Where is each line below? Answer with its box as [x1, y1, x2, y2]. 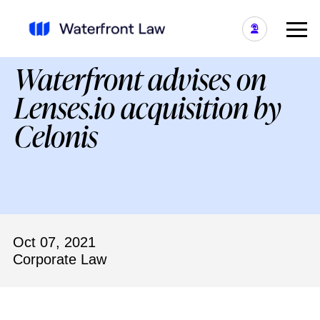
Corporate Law [13, 251, 106, 267]
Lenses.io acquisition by [14, 88, 281, 126]
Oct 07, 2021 [13, 234, 96, 250]
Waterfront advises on [14, 59, 266, 98]
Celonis [14, 116, 98, 155]
